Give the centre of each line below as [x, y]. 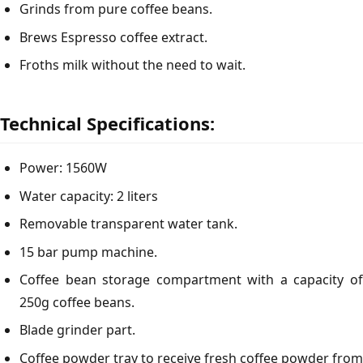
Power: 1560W [63, 168]
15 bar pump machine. [88, 252]
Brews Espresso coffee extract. [113, 37]
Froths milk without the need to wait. [132, 65]
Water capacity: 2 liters [89, 196]
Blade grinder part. [77, 330]
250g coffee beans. [77, 302]
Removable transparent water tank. [128, 224]
